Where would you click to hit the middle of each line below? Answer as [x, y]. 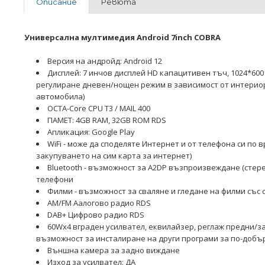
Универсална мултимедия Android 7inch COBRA [122, 37]
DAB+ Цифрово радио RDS [96, 214]
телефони [55, 179]
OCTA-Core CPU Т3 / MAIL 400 [100, 108]
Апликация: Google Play [91, 132]
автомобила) [60, 96]
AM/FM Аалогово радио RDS [99, 203]
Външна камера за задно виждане [114, 250]
